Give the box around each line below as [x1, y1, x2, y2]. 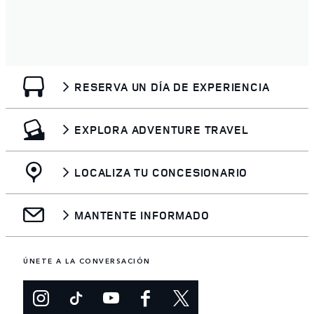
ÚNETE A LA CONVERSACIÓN [23, 255, 151, 266]
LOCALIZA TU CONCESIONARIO [74, 164, 248, 180]
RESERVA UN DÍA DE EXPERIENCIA [74, 78, 270, 95]
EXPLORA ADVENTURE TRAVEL [74, 121, 249, 137]
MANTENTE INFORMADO [74, 207, 210, 223]
